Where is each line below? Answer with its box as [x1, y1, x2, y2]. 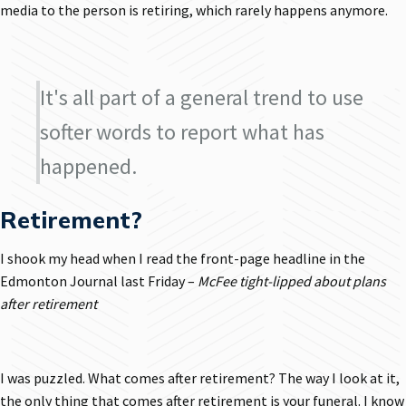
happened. [40, 152, 137, 180]
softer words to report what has [40, 118, 324, 146]
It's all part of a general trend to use [40, 83, 363, 111]
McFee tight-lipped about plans [198, 272, 386, 290]
